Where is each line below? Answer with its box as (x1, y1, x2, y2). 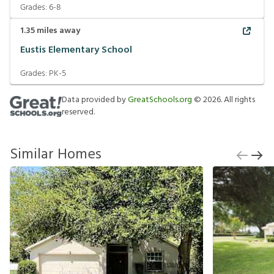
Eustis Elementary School (20, 42, 132, 58)
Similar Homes (10, 143, 102, 166)
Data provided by (62, 93, 128, 107)
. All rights (221, 93, 255, 107)
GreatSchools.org (128, 93, 192, 107)
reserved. (62, 105, 95, 119)
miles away (35, 24, 80, 38)
